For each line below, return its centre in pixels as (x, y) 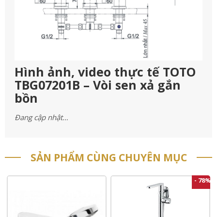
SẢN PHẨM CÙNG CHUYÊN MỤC (108, 157)
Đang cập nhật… (41, 117)
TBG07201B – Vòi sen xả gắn (98, 85)
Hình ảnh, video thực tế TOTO (105, 71)
